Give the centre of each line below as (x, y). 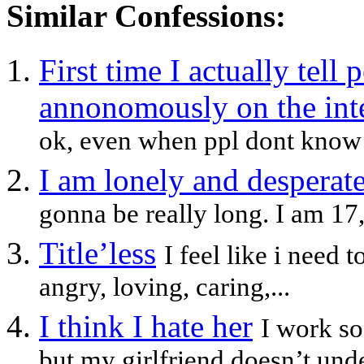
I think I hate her (146, 326)
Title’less (97, 253)
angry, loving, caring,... (165, 289)
